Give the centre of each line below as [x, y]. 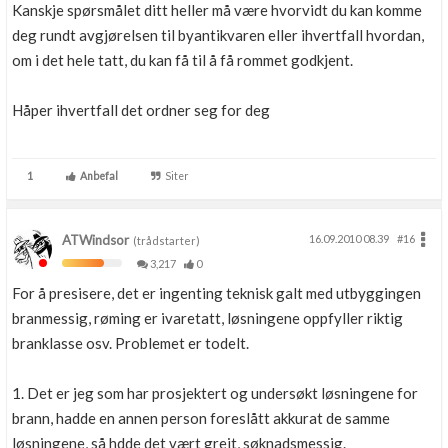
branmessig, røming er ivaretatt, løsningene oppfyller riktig [207, 318]
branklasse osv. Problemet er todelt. [130, 343]
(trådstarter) [164, 240]
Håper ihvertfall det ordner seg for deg [141, 110]
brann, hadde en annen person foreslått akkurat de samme [201, 418]
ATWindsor [95, 240]
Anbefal [97, 176]
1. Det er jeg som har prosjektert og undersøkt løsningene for [215, 393]
